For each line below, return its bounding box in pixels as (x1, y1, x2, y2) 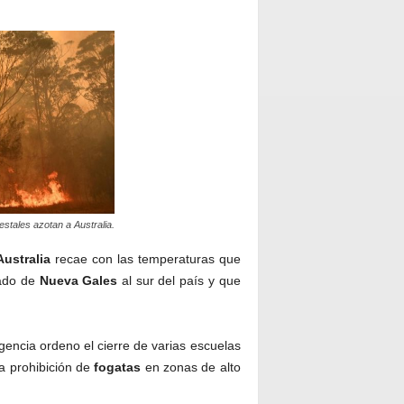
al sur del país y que (117, 273, 241, 289)
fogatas (94, 360, 142, 375)
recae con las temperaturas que (50, 252, 241, 267)
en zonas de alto (141, 360, 241, 375)
